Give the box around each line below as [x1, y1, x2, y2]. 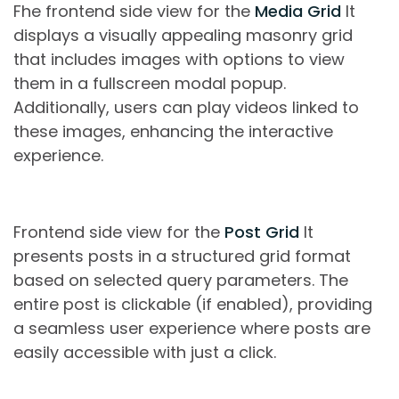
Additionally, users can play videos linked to [13, 96, 359, 119]
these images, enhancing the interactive [13, 120, 333, 143]
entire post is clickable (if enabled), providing [13, 293, 372, 316]
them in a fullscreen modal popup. [13, 72, 286, 95]
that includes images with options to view [13, 48, 345, 71]
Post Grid [224, 221, 299, 244]
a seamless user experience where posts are [13, 317, 370, 340]
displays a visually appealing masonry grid [13, 24, 353, 47]
